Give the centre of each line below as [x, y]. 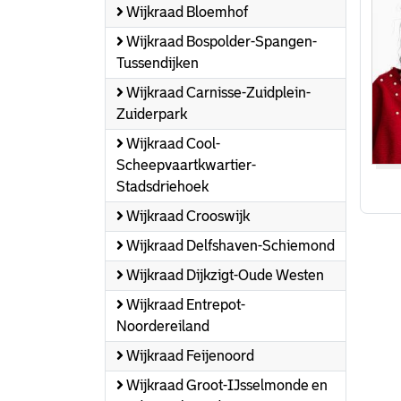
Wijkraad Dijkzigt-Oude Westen [224, 275]
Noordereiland [163, 326]
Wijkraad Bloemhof [186, 12]
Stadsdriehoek [162, 187]
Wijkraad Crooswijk [187, 216]
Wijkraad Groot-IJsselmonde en [226, 385]
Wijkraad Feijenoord [189, 356]
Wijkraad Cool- [172, 144]
